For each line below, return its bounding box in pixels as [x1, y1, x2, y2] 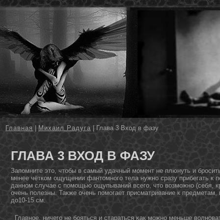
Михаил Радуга [38, 124, 91, 132]
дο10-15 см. [11, 196, 46, 204]
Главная [5, 124, 33, 132]
